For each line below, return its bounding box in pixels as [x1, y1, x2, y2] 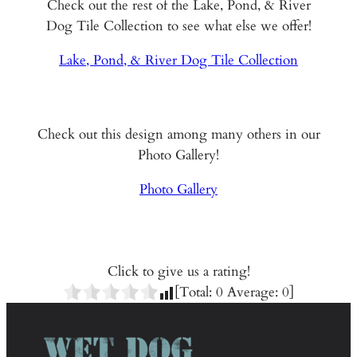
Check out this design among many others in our [37, 124, 320, 143]
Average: [223, 282, 282, 301]
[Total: [175, 282, 216, 301]
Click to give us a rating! [107, 261, 250, 280]
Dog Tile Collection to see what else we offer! [45, 17, 312, 36]
